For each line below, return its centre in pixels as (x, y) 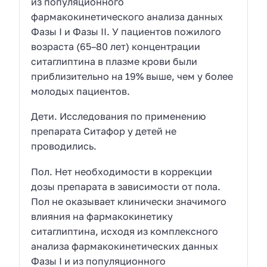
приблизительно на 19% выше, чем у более (132, 76)
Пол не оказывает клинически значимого (129, 201)
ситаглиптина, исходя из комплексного (125, 231)
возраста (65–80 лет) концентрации (116, 46)
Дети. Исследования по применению (119, 117)
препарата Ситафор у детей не (104, 131)
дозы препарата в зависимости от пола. (126, 186)
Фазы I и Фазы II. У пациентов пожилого (126, 31)
